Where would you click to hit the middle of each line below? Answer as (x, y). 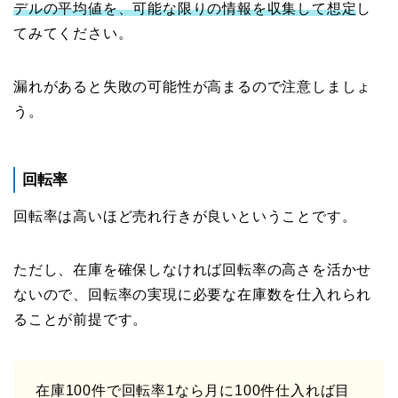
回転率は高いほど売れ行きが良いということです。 (185, 216)
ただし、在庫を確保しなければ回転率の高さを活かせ (193, 269)
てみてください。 (73, 34)
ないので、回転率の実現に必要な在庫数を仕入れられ (193, 294)
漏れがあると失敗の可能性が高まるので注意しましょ (193, 87)
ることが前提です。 (81, 319)
